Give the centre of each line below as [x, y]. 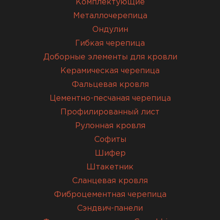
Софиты [110, 140]
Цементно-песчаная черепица [110, 99]
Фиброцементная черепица [110, 195]
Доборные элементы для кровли [110, 57]
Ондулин [110, 30]
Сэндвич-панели [110, 209]
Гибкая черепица [110, 44]
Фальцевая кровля [110, 85]
